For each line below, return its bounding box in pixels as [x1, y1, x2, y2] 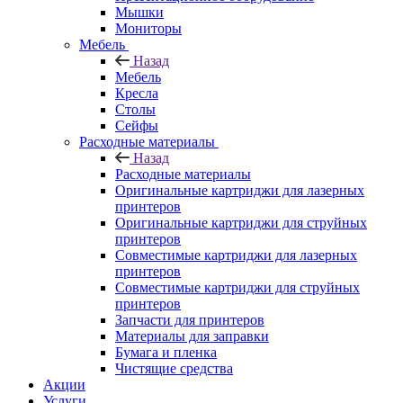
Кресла [115, 85, 158, 101]
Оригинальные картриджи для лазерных [115, 182, 364, 198]
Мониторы [115, 20, 182, 36]
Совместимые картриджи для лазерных [115, 246, 357, 263]
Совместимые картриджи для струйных [115, 279, 360, 295]
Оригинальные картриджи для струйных [115, 214, 367, 230]
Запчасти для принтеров [115, 311, 264, 327]
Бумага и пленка [115, 344, 217, 360]
